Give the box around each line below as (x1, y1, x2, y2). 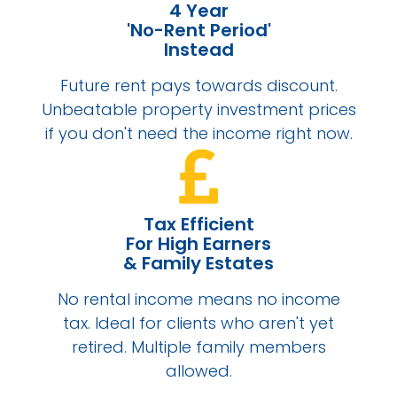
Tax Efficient (143, 211, 254, 237)
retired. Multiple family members (71, 335, 326, 358)
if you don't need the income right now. (44, 121, 353, 144)
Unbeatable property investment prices (41, 97, 356, 121)
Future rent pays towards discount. (59, 74, 338, 97)
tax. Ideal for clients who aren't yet (63, 311, 334, 334)
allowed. (165, 359, 232, 382)
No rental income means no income (57, 287, 340, 310)
